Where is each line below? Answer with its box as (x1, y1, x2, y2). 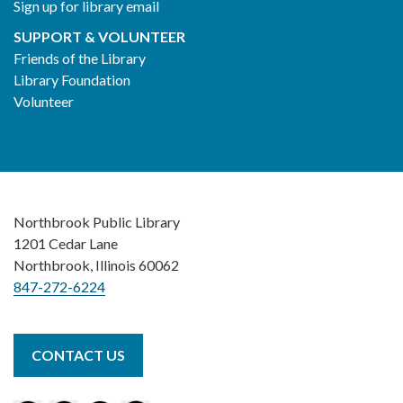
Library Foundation (13, 71, 130, 89)
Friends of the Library (13, 49, 146, 67)
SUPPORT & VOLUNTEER (13, 28, 185, 46)
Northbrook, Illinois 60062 (13, 256, 179, 274)
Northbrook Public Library (13, 213, 180, 231)
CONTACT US (31, 346, 125, 364)
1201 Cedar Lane (13, 235, 118, 253)
